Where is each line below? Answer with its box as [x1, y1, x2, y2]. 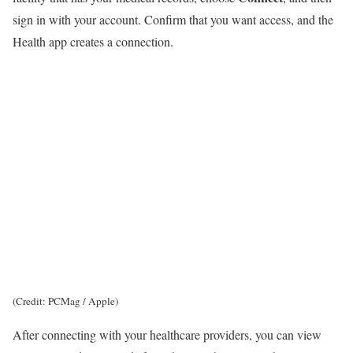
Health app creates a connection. [13, 33, 173, 50]
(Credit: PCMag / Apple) [13, 294, 118, 309]
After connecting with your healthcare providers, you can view [13, 326, 321, 344]
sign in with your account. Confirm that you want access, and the [13, 11, 333, 28]
